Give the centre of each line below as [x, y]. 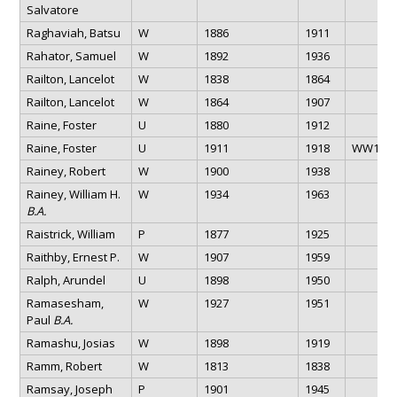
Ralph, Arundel [66, 280]
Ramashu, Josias [70, 343]
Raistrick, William [70, 234]
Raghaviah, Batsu [73, 32]
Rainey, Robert [66, 171]
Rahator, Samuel [71, 55]
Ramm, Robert [64, 366]
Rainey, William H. [73, 194]
